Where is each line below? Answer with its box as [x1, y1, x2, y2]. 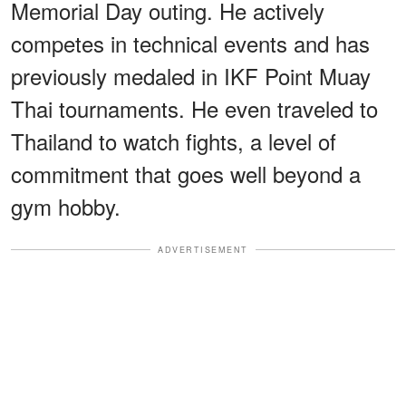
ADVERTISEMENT [158, 243, 248, 256]
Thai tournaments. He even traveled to [11, 92, 378, 124]
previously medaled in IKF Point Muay [11, 59, 371, 92]
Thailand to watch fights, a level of [11, 124, 336, 157]
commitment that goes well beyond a [11, 157, 361, 189]
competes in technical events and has [11, 26, 370, 59]
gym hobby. [11, 189, 121, 222]
